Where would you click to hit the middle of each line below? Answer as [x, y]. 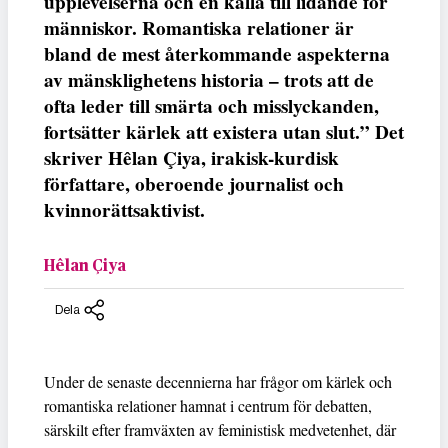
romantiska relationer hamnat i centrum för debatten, [208, 406]
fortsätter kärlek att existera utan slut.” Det [224, 131]
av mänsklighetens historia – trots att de [209, 79]
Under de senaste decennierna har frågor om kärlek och [218, 382]
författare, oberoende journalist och [194, 183]
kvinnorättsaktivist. [124, 209]
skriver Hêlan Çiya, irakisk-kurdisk [191, 157]
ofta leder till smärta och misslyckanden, [211, 105]
